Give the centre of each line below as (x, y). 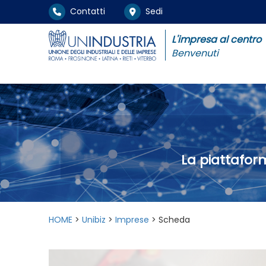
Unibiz (94, 220)
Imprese (132, 220)
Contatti (85, 11)
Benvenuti (195, 53)
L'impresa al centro (216, 39)
